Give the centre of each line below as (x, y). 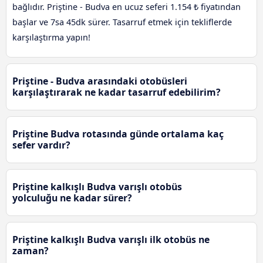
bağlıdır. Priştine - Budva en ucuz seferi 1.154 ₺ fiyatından (127, 7)
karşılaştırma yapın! (51, 38)
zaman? (31, 251)
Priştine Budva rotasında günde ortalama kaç (118, 134)
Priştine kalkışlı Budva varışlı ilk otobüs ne (111, 240)
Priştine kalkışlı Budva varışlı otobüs (97, 187)
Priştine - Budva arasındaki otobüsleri (100, 81)
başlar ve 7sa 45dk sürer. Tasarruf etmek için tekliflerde (122, 22)
